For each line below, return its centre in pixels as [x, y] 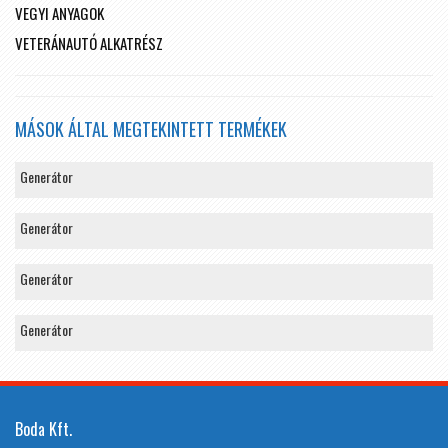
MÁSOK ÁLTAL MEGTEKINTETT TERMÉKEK [151, 128]
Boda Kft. [43, 428]
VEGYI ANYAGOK [59, 13]
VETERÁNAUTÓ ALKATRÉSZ [89, 42]
